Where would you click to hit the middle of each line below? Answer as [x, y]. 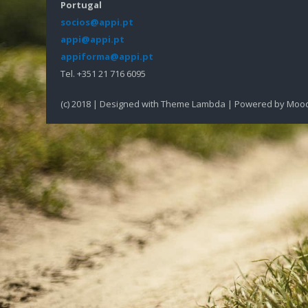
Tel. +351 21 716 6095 [103, 74]
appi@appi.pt [93, 39]
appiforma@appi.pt [107, 56]
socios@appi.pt [97, 22]
